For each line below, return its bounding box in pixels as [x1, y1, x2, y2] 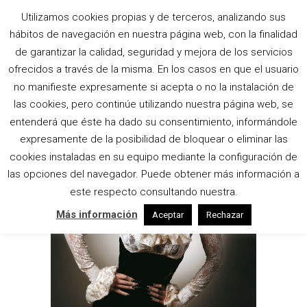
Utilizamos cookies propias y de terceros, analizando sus [21, 10, 286, 23]
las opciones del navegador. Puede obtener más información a [8, 168, 299, 181]
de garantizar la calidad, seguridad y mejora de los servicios [14, 45, 293, 58]
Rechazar [206, 209, 243, 220]
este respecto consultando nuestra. [69, 185, 238, 198]
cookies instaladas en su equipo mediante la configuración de [10, 150, 297, 163]
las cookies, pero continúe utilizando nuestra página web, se [14, 98, 293, 111]
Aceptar [151, 209, 184, 220]
